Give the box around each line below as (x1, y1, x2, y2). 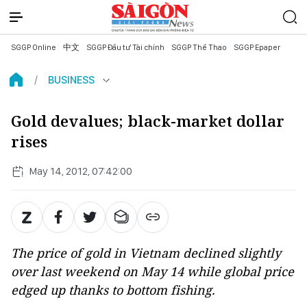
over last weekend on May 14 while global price (11, 263, 294, 280)
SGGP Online (11, 42, 56, 52)
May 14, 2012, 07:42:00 (29, 164, 132, 177)
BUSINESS (48, 73, 95, 86)
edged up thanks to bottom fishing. (11, 282, 215, 298)
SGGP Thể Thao (171, 42, 227, 52)
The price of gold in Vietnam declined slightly (11, 245, 281, 261)
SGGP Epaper (234, 42, 280, 52)
